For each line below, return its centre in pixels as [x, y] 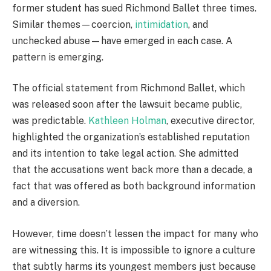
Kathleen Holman [127, 121]
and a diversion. [46, 203]
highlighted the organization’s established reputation [131, 137]
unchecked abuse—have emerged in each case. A [122, 41]
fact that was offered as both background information [134, 186]
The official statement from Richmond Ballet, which [129, 88]
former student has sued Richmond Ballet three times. [134, 8]
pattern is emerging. [58, 57]
